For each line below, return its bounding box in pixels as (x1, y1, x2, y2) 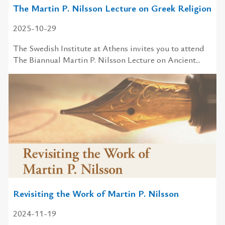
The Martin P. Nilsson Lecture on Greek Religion (13, 1, 211, 14)
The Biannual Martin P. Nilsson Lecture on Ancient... (13, 53, 200, 65)
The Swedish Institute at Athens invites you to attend (13, 42, 204, 54)
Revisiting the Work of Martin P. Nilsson (13, 187, 179, 200)
